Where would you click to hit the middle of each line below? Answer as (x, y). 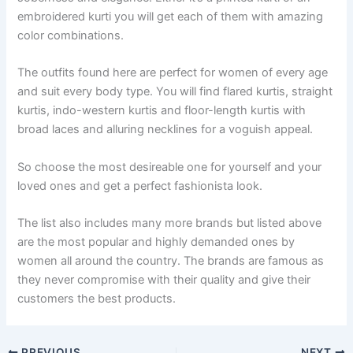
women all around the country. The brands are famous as (171, 261)
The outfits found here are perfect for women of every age (173, 73)
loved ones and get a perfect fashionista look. (140, 186)
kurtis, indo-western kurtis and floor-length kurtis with (162, 111)
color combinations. (71, 36)
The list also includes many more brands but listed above (170, 223)
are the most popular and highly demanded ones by (156, 242)
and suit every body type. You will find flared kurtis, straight (175, 92)
